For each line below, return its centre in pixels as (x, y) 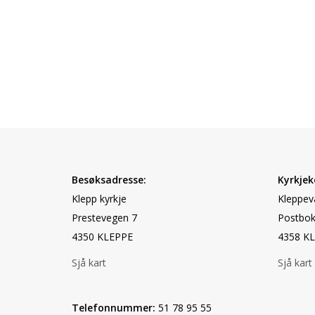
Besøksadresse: (109, 180)
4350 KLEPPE (102, 237)
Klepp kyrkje (99, 199)
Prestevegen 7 (104, 218)
